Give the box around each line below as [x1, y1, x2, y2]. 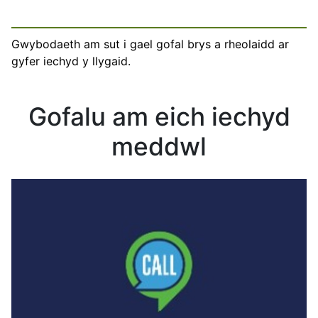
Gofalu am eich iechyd [28, 102, 290, 133]
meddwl [111, 131, 207, 163]
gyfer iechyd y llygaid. [11, 54, 131, 69]
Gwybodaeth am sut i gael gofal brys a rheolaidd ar [11, 37, 289, 52]
